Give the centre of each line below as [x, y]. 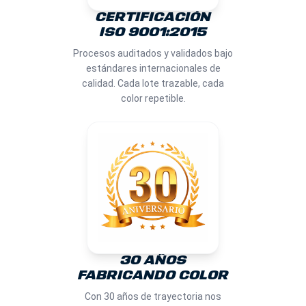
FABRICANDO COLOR [153, 276]
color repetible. [153, 98]
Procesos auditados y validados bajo [153, 53]
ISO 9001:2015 [153, 32]
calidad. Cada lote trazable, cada [153, 83]
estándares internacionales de [153, 68]
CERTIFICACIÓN [153, 17]
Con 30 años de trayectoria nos [153, 296]
